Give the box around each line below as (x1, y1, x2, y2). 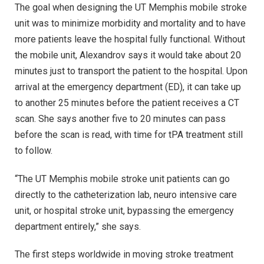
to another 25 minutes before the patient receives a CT (15, 97, 239, 108)
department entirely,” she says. (15, 220, 141, 232)
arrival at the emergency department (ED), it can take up (15, 81, 241, 93)
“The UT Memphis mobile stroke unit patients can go (15, 173, 230, 184)
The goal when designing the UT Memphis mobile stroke (15, 1, 247, 13)
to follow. (15, 144, 52, 156)
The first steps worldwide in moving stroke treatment (15, 249, 233, 260)
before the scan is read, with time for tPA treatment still (15, 128, 243, 140)
